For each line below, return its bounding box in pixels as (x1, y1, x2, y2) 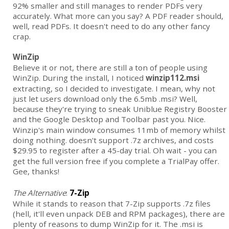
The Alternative (13, 188, 66, 198)
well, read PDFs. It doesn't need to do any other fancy (13, 21, 210, 32)
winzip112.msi (146, 73, 199, 83)
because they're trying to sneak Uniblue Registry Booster (13, 104, 227, 114)
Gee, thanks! (13, 166, 59, 177)
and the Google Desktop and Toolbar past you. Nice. (13, 114, 205, 125)
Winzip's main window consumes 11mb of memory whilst (13, 125, 225, 135)
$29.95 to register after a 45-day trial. (13, 145, 151, 156)
